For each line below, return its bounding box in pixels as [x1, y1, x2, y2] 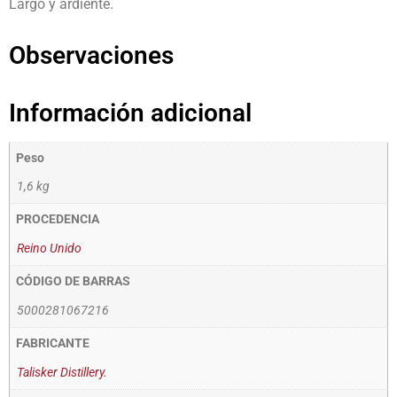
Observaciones [9, 40, 174, 70]
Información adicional [9, 97, 252, 128]
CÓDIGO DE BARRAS [16, 274, 131, 290]
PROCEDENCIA [16, 212, 100, 228]
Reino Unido [17, 241, 82, 257]
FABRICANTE [16, 336, 90, 352]
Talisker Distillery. [17, 364, 107, 380]
